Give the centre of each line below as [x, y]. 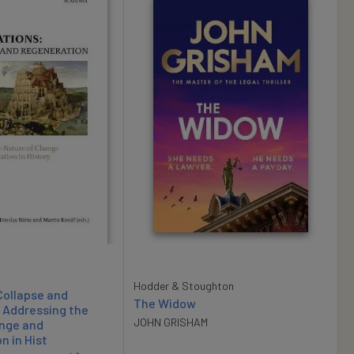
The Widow [165, 303]
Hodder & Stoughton [184, 286]
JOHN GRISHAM [171, 322]
